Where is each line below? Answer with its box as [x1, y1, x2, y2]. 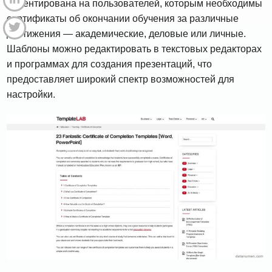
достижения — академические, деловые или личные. [7, 28, 246, 39]
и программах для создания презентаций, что [7, 58, 212, 69]
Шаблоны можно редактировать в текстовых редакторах [7, 43, 262, 54]
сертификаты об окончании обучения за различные [7, 13, 239, 24]
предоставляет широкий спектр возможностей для [7, 73, 235, 84]
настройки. [7, 89, 56, 100]
